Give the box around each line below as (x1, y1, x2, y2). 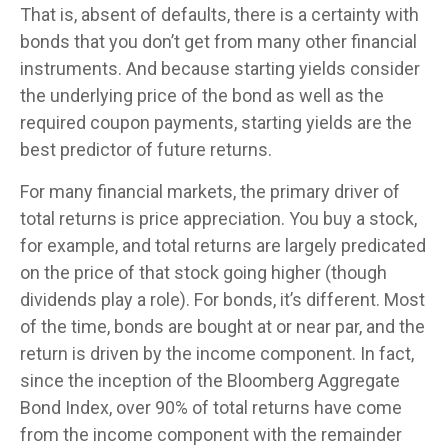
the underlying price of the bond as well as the (20, 84, 384, 106)
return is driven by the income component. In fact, (20, 342, 414, 364)
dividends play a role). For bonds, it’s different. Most (20, 288, 425, 310)
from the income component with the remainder (20, 423, 402, 445)
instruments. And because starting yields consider (20, 57, 420, 79)
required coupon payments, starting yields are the (20, 111, 412, 133)
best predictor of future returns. (20, 138, 272, 160)
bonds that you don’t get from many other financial (20, 30, 417, 52)
